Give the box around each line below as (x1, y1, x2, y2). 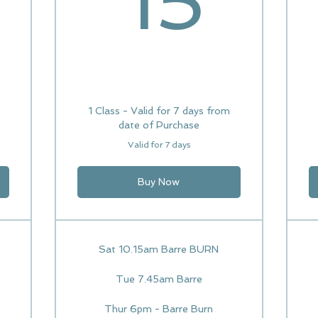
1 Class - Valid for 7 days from (87, 105, 230, 116)
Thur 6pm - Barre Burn (104, 303, 214, 314)
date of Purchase (118, 119, 199, 131)
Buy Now (138, 176, 180, 187)
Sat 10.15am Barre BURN (99, 243, 219, 255)
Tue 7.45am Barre (115, 273, 202, 285)
